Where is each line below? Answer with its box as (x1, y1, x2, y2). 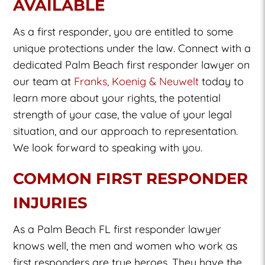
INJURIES (13, 193, 88, 212)
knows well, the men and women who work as (13, 238, 238, 253)
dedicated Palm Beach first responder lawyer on (13, 57, 250, 72)
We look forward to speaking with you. (13, 140, 203, 154)
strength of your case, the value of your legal (13, 107, 232, 121)
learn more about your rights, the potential (13, 91, 221, 105)
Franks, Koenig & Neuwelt (74, 74, 199, 88)
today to (199, 74, 244, 88)
